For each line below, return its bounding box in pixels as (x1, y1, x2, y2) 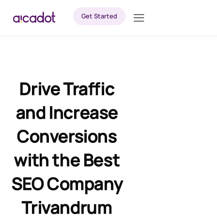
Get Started (81, 12, 117, 20)
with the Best (14, 148, 120, 171)
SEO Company (11, 172, 123, 195)
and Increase (15, 101, 118, 124)
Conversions (17, 124, 117, 148)
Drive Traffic (19, 77, 115, 100)
